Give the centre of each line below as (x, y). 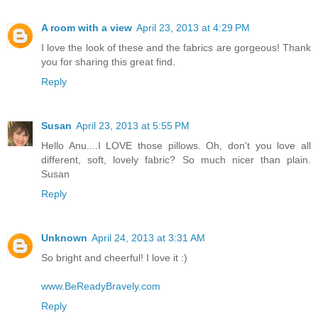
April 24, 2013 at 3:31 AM (148, 238)
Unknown (64, 238)
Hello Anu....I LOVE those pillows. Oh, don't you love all (176, 146)
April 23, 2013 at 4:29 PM (193, 28)
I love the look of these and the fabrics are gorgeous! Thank (176, 48)
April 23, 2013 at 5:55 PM (133, 126)
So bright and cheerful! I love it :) (114, 258)
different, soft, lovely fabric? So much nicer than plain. (176, 160)
